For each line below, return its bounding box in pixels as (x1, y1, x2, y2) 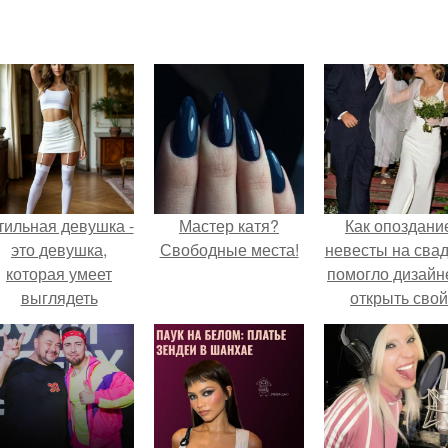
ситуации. (23, 358, 95, 381)
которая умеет (6, 262, 112, 285)
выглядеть (20, 286, 98, 309)
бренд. (374, 310, 424, 333)
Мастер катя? (179, 214, 279, 237)
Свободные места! (159, 238, 299, 261)
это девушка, (11, 238, 107, 261)
